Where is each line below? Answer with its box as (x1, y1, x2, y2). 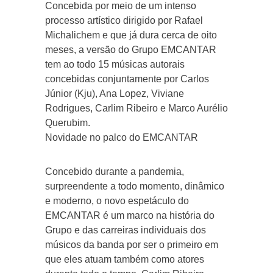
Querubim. (45, 117, 90, 128)
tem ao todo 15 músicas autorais (45, 58, 185, 69)
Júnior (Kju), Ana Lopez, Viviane (45, 88, 184, 99)
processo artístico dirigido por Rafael (45, 15, 203, 26)
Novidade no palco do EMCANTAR (45, 132, 198, 143)
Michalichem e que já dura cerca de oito (45, 29, 217, 40)
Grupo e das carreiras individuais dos (45, 224, 206, 235)
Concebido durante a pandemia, (45, 166, 184, 177)
